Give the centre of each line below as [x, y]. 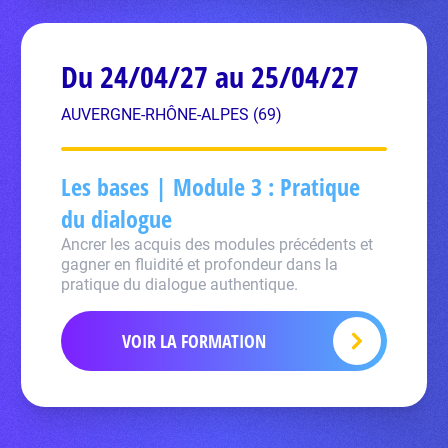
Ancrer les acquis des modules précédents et [217, 244]
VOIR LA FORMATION [193, 341]
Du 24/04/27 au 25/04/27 [210, 76]
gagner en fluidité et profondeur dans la [200, 264]
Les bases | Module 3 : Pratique [211, 186]
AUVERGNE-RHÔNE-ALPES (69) [172, 114]
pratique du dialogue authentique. [180, 284]
